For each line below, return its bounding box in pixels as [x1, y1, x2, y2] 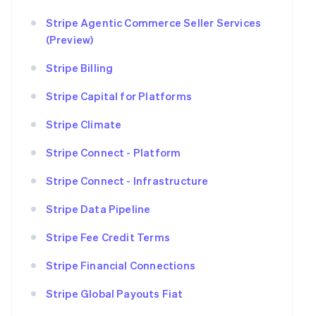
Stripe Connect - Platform [45, 145, 181, 159]
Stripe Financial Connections [45, 258, 196, 272]
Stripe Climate [45, 117, 122, 131]
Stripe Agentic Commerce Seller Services [45, 16, 262, 30]
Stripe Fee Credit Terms [45, 230, 171, 244]
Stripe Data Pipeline [45, 202, 151, 216]
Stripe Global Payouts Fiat [45, 286, 183, 300]
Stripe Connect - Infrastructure [45, 174, 209, 188]
